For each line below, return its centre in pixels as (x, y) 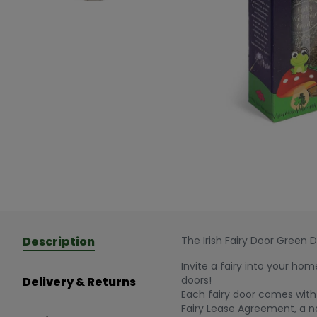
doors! (196, 281)
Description (59, 242)
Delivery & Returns (79, 282)
